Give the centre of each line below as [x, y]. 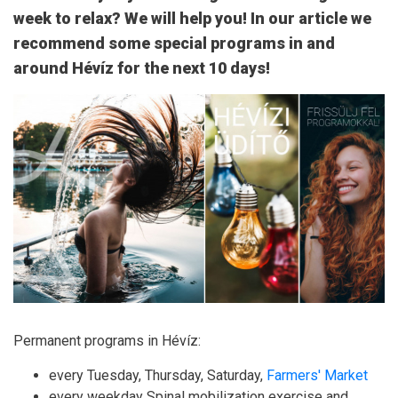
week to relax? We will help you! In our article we [192, 18]
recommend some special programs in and [174, 43]
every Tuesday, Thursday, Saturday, [158, 376]
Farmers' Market [317, 376]
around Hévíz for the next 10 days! [142, 68]
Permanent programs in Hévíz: [107, 341]
